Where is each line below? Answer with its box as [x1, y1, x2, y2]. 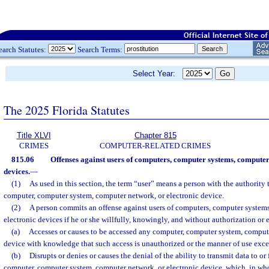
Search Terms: [76, 44, 124, 54]
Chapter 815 [134, 131, 177, 140]
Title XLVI [16, 131, 51, 140]
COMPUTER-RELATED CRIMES [100, 141, 211, 150]
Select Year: [133, 69, 183, 78]
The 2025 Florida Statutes [4, 101, 130, 118]
